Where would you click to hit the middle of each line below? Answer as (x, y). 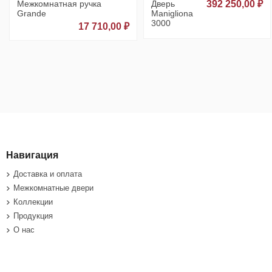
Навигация (32, 155)
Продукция (33, 216)
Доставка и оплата (47, 174)
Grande (31, 13)
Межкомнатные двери (53, 188)
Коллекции (33, 202)
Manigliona (172, 13)
